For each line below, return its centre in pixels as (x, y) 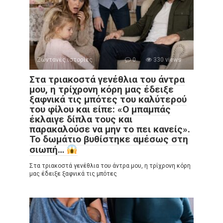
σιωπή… (48, 150)
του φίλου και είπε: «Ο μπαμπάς (100, 109)
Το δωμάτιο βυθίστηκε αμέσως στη (109, 139)
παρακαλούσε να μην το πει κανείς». (110, 129)
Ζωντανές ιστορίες (65, 60)
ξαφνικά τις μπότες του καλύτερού (108, 99)
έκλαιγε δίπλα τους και (81, 119)
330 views (167, 60)
